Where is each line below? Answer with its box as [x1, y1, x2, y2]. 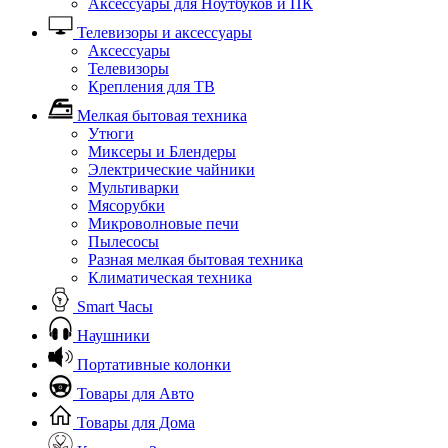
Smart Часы [73, 297, 153, 315]
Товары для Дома [73, 413, 195, 431]
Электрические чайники [88, 160, 255, 178]
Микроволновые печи [88, 214, 239, 232]
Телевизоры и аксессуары [77, 23, 252, 41]
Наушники [73, 326, 150, 344]
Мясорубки [88, 196, 165, 214]
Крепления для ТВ [88, 77, 215, 95]
